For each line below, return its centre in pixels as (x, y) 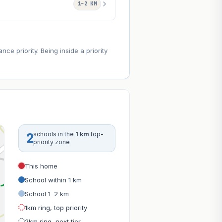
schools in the (54, 134)
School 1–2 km (47, 194)
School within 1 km (54, 180)
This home (41, 166)
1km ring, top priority (56, 207)
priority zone (51, 142)
